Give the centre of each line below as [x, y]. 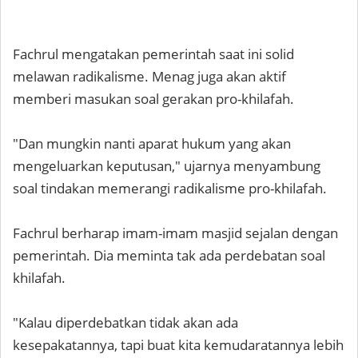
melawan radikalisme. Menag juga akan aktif [149, 76]
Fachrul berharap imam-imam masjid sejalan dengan [175, 233]
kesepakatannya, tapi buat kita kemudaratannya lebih [178, 344]
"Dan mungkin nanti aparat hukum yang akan [152, 143]
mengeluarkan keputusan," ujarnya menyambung [167, 165]
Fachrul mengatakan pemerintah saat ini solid [153, 54]
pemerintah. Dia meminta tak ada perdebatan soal [169, 255]
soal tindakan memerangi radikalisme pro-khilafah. [170, 188]
